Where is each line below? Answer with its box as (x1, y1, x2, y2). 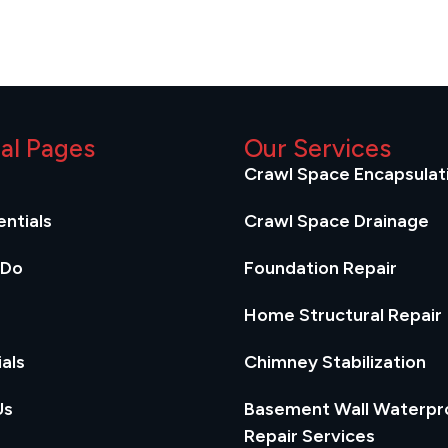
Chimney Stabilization (244, 351, 427, 374)
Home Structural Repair (244, 304, 443, 327)
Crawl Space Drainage (244, 210, 430, 233)
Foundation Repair (244, 257, 398, 280)
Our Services (244, 133, 392, 164)
